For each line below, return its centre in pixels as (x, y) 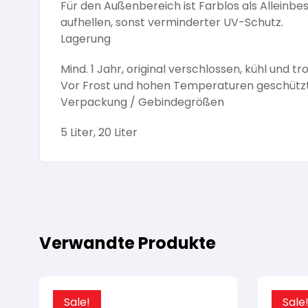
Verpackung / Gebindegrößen (142, 102)
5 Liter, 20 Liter (99, 133)
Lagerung (86, 39)
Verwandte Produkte (128, 243)
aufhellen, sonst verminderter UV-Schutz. (172, 23)
